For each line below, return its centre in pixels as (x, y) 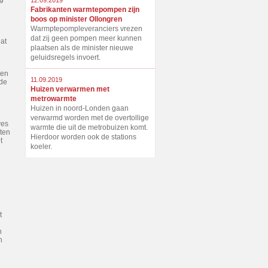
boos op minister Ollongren (76, 19)
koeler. (41, 147)
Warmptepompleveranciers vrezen (86, 29)
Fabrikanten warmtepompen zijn (85, 10)
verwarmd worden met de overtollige (90, 118)
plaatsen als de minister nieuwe (82, 48)
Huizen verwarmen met (70, 89)
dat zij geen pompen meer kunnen (86, 38)
